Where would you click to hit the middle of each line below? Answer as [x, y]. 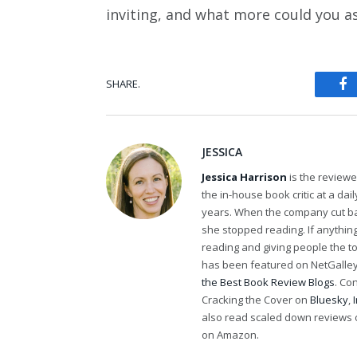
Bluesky [329, 299]
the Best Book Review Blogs [268, 282]
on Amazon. [230, 334]
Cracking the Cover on [256, 299]
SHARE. [123, 84]
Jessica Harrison [244, 177]
